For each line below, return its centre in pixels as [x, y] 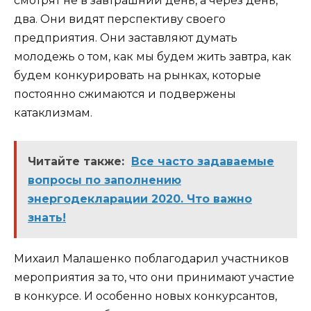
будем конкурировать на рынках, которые [137, 75]
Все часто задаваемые [203, 162]
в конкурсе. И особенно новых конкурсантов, [145, 296]
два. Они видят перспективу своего [120, 19]
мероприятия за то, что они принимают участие [154, 278]
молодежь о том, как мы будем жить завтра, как [153, 56]
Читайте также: [76, 162]
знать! [47, 218]
